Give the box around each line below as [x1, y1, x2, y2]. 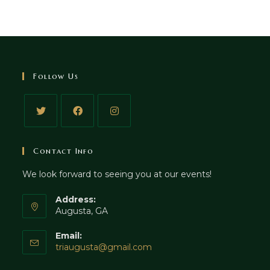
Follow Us [33, 71, 79, 81]
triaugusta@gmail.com [55, 242, 152, 253]
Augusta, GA [55, 206, 108, 216]
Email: [55, 230, 83, 241]
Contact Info [33, 146, 94, 156]
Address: [55, 194, 96, 205]
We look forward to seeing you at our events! [22, 169, 212, 180]
